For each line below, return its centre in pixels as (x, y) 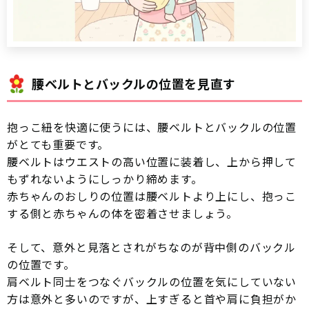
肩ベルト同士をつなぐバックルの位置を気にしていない (152, 282)
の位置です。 (41, 265)
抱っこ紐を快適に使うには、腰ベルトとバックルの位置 (152, 127)
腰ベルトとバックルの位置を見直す (134, 84)
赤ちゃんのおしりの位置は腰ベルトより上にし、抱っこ (152, 196)
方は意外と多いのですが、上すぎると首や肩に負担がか (152, 299)
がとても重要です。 (58, 144)
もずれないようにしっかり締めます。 (105, 179)
